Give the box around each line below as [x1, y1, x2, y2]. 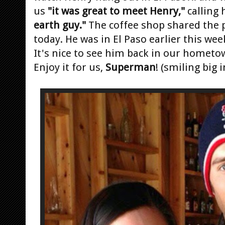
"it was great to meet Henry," [48, 5, 185, 17]
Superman [105, 61, 156, 73]
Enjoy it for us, [34, 61, 105, 73]
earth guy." [34, 19, 86, 31]
